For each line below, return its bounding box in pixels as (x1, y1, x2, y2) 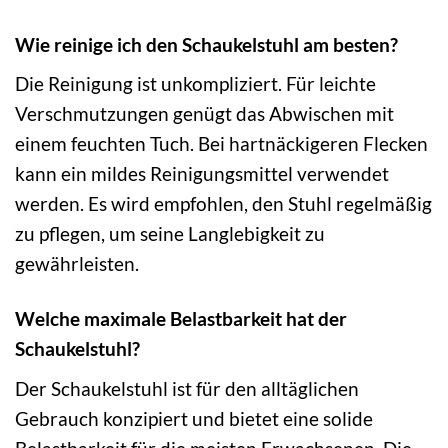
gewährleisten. (15, 252, 139, 276)
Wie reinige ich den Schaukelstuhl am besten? (15, 32, 398, 56)
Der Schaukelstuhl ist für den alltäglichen (15, 376, 359, 400)
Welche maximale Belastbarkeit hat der (15, 307, 347, 331)
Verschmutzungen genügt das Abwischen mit (15, 102, 394, 126)
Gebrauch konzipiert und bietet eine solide (15, 406, 373, 430)
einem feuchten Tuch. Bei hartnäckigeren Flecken (15, 132, 428, 156)
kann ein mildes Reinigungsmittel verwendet (15, 162, 389, 186)
